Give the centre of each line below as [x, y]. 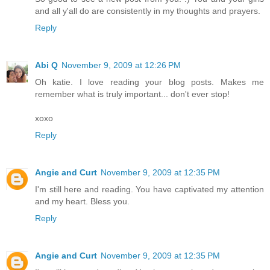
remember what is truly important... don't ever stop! [132, 94]
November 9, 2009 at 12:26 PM [121, 65]
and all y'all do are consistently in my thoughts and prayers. [148, 11]
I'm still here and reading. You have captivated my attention [149, 189]
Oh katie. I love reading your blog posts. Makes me [149, 82]
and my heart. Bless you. [82, 201]
